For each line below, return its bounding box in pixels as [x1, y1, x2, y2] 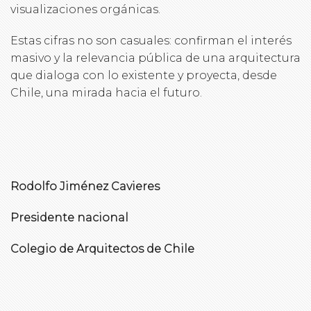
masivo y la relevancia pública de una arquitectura [10, 51, 301, 65]
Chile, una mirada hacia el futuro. [10, 85, 202, 99]
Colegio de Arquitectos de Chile [10, 242, 194, 255]
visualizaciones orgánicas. [10, 2, 160, 16]
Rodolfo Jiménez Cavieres [10, 179, 160, 193]
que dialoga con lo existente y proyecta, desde [10, 68, 277, 82]
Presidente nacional [10, 210, 128, 224]
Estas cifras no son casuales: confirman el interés [10, 33, 292, 47]
